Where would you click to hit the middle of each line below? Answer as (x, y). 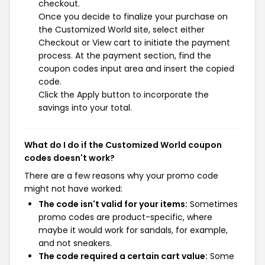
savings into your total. (85, 108)
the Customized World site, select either (122, 30)
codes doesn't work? (70, 158)
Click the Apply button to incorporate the (124, 95)
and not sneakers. (75, 243)
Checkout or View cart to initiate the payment (134, 43)
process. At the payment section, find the (125, 56)
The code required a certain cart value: (123, 256)
